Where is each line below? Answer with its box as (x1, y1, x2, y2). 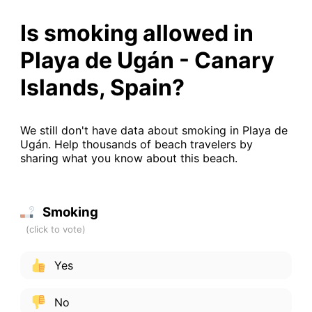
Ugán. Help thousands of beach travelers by (19, 136, 253, 151)
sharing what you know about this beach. (19, 150, 237, 165)
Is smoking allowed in (19, 19, 253, 47)
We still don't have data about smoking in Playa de (19, 123, 288, 137)
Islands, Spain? (19, 73, 185, 101)
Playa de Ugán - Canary (19, 46, 274, 74)
